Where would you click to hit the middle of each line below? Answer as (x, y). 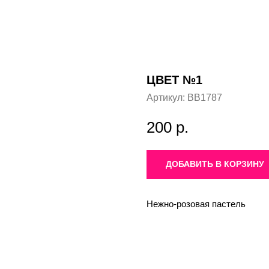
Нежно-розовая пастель (196, 204)
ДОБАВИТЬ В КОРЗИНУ (215, 164)
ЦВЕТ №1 (174, 80)
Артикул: (167, 98)
